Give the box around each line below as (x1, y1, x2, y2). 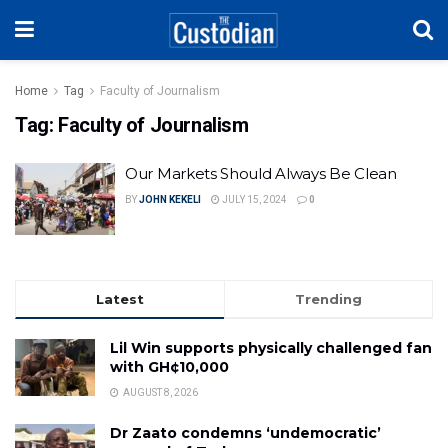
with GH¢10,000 (110, 357, 229, 376)
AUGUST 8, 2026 (121, 386, 198, 398)
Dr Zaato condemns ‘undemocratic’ (110, 423, 381, 442)
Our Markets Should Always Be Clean (125, 164, 397, 183)
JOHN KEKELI (139, 194, 201, 205)
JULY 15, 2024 (220, 194, 287, 205)
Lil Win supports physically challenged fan (110, 338, 432, 357)
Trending (295, 290, 362, 307)
